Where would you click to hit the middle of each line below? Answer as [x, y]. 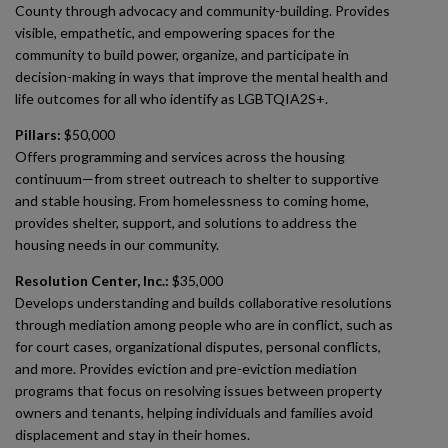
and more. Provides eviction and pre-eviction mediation [186, 368]
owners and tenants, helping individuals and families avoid [194, 412]
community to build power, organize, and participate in [182, 54]
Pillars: [38, 134]
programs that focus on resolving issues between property [198, 390]
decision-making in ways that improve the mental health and [201, 76]
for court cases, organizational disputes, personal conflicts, [198, 346]
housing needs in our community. [117, 244]
